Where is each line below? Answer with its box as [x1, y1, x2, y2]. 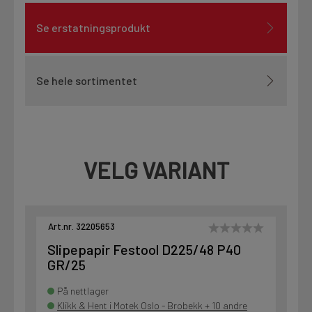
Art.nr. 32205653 [48, 221, 115, 233]
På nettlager [57, 285, 109, 297]
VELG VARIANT [83, 157, 229, 184]
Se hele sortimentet [36, 74, 137, 88]
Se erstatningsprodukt [36, 21, 150, 35]
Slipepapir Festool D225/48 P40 [47, 241, 241, 258]
